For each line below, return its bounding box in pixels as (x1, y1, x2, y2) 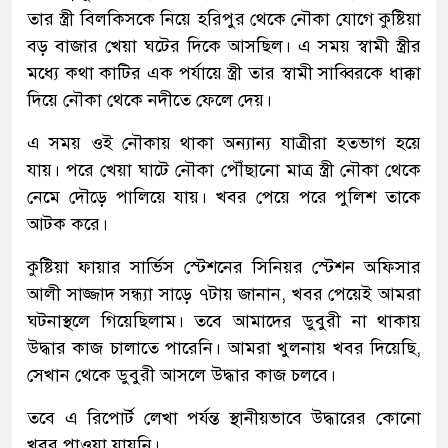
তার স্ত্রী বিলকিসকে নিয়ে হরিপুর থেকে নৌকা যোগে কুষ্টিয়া (27, 7, 421, 30)
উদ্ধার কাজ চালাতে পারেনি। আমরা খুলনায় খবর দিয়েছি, (27, 336, 421, 359)
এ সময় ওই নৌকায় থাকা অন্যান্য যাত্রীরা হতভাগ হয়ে (27, 131, 421, 154)
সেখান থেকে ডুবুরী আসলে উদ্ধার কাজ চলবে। (27, 363, 336, 386)
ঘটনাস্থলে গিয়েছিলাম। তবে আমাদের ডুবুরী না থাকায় (27, 309, 421, 332)
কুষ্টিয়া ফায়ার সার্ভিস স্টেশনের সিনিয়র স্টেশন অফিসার (27, 255, 421, 278)
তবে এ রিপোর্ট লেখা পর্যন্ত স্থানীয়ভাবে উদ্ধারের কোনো (27, 406, 421, 429)
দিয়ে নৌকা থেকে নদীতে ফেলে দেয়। (27, 88, 272, 111)
